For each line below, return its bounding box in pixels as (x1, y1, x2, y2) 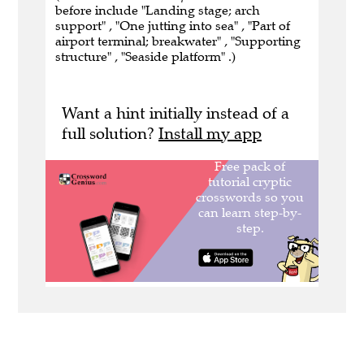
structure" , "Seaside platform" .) (55, 49, 236, 65)
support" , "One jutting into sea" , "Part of (55, 18, 290, 34)
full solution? (62, 123, 158, 145)
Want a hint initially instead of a (62, 103, 289, 124)
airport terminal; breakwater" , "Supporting (55, 33, 301, 50)
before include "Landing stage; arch (55, 2, 260, 19)
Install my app (158, 123, 262, 145)
